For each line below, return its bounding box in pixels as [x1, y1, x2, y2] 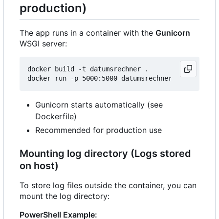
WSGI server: [20, 39, 67, 49]
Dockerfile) [35, 111, 77, 122]
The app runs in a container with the [20, 28, 155, 38]
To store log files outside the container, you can [20, 180, 197, 191]
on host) [20, 160, 59, 172]
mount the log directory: [20, 191, 109, 201]
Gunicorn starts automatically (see [35, 100, 163, 110]
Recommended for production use [35, 125, 162, 135]
